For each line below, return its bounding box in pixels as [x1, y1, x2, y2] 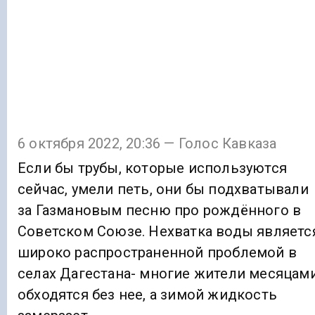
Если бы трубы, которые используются [18, 159, 287, 176]
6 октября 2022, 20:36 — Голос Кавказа [18, 134, 277, 152]
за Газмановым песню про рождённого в [18, 201, 302, 219]
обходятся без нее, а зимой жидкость [18, 285, 277, 303]
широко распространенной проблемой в [18, 243, 297, 261]
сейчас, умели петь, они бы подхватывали [18, 180, 309, 198]
